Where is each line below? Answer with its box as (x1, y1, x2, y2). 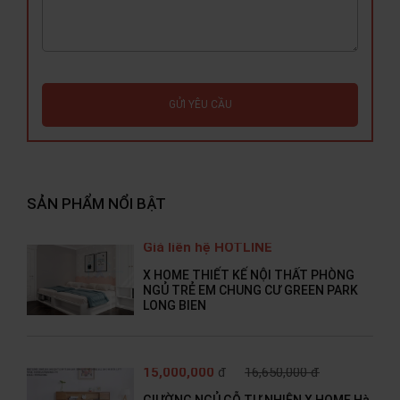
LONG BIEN (143, 298, 206, 313)
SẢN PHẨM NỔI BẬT (27, 195, 166, 213)
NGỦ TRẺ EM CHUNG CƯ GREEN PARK (143, 283, 358, 298)
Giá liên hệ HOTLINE (143, 239, 272, 256)
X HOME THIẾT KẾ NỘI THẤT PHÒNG (143, 268, 354, 283)
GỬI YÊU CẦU (168, 98, 232, 112)
